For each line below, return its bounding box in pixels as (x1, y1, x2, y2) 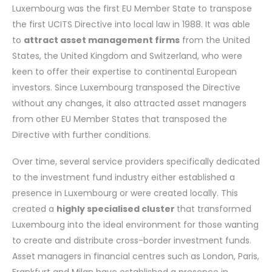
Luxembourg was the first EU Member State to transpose (12, 2, 252, 15)
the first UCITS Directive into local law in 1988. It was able (12, 18, 250, 30)
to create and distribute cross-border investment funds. (12, 234, 251, 246)
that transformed (177, 203, 251, 215)
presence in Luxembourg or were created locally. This (12, 187, 238, 199)
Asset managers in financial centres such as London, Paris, (12, 250, 259, 262)
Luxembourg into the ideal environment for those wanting (12, 219, 259, 231)
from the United (180, 34, 250, 46)
